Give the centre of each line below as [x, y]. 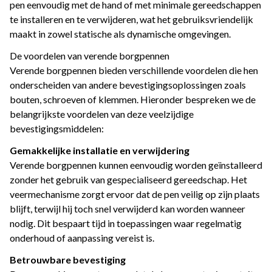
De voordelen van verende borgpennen [90, 56]
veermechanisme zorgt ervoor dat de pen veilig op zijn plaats [135, 194]
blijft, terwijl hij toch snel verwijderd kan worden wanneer [127, 209]
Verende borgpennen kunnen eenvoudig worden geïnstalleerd [136, 165]
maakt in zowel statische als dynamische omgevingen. [120, 34]
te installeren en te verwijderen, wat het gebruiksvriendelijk [131, 19]
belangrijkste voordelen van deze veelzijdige [102, 114]
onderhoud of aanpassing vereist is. [82, 238]
